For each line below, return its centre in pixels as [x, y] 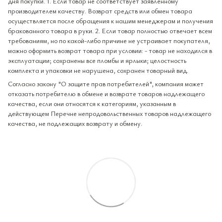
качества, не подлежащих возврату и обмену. [75, 123]
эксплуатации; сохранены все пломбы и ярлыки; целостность [97, 60]
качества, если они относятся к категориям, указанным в [92, 103]
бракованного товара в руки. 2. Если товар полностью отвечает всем [110, 30]
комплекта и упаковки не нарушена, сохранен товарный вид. [98, 70]
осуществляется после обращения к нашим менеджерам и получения [111, 20]
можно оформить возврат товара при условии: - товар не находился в [110, 50]
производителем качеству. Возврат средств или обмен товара [100, 10]
